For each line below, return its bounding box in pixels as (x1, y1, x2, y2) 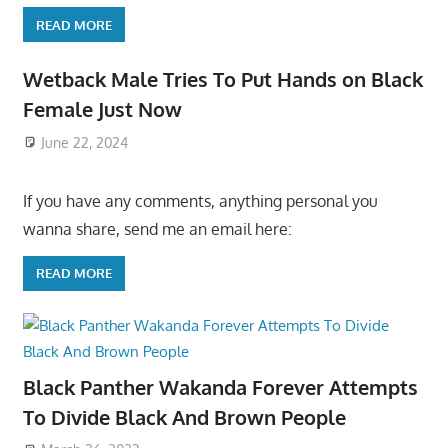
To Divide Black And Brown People (22, 403, 346, 430)
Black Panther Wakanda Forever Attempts (22, 373, 418, 400)
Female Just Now (22, 95, 182, 122)
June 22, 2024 (41, 133, 129, 151)
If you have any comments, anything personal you (22, 190, 378, 211)
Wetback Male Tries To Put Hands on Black (22, 65, 423, 92)
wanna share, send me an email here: (22, 218, 292, 239)
